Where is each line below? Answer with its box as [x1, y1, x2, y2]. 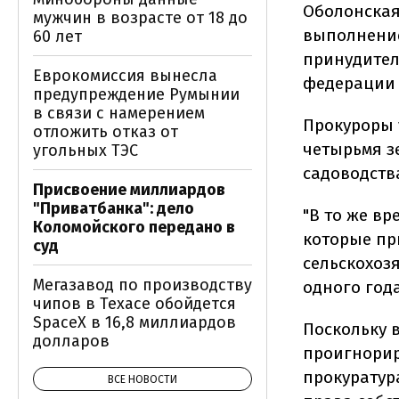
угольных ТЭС [33, 141, 138, 160]
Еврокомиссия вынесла [33, 66, 217, 85]
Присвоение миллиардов [33, 180, 225, 199]
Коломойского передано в [33, 217, 235, 237]
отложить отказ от [33, 122, 178, 142]
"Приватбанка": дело [33, 199, 194, 218]
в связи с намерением [33, 103, 205, 123]
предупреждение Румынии [33, 85, 240, 104]
